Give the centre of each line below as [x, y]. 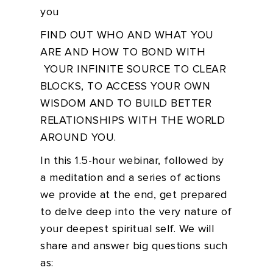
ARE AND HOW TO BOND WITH [123, 52]
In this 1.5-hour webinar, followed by [132, 161]
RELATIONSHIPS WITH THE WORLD [133, 121]
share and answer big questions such [134, 246]
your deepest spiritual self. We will [127, 229]
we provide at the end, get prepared [134, 195]
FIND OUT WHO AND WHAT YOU [127, 35]
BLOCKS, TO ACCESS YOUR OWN [125, 87]
